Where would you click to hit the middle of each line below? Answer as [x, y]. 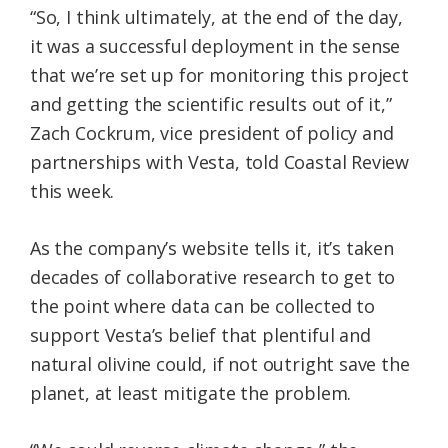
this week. [72, 191]
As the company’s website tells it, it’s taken [212, 248]
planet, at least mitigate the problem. [191, 393]
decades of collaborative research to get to [213, 277]
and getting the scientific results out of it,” [211, 104]
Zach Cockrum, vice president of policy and [212, 133]
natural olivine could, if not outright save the [220, 364]
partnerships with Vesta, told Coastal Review [220, 162]
